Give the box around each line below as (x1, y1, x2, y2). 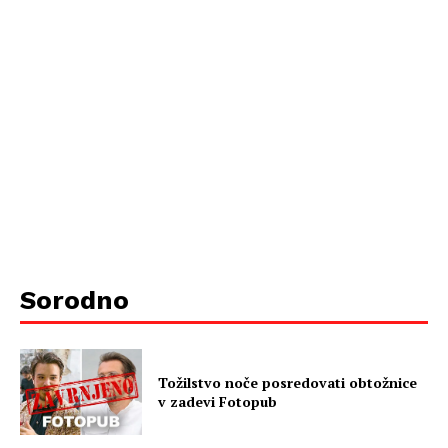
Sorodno (20, 285, 129, 316)
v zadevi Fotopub (158, 392, 278, 412)
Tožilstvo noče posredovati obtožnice (158, 373, 418, 393)
